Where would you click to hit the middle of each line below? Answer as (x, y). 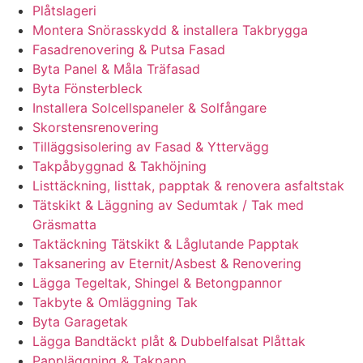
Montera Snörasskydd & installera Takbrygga (170, 30)
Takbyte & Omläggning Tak (115, 303)
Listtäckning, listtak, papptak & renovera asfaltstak (188, 186)
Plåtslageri (64, 11)
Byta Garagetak (80, 322)
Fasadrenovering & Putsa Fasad (129, 50)
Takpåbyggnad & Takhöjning (120, 167)
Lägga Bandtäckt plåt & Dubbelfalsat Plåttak (169, 342)
